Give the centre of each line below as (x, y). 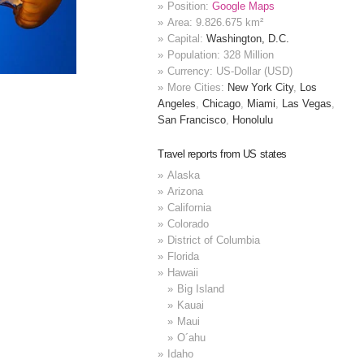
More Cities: (198, 88)
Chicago (222, 104)
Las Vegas (307, 104)
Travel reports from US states (222, 154)
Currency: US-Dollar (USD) (230, 71)
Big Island (201, 288)
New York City (261, 88)
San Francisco (192, 120)
